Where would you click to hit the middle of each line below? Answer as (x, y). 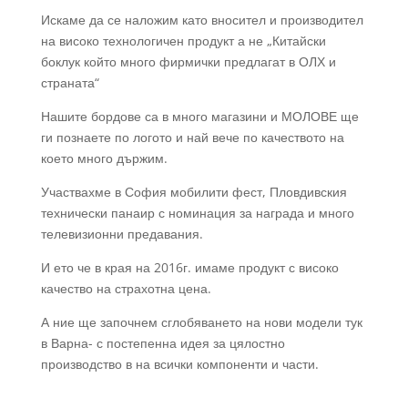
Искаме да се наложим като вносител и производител (202, 20)
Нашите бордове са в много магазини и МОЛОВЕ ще (199, 116)
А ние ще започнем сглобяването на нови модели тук (201, 322)
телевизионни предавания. (122, 234)
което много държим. (104, 158)
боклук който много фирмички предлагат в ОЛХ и (188, 61)
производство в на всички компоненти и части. (179, 364)
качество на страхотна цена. (126, 288)
